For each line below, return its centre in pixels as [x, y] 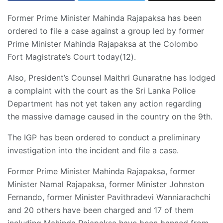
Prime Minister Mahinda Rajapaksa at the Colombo [103, 44]
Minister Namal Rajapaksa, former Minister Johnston [106, 184]
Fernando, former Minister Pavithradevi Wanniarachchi [109, 197]
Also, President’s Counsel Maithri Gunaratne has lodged [111, 78]
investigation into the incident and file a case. [93, 151]
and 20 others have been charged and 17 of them [101, 210]
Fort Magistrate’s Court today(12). [72, 57]
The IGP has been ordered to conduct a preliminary [104, 138]
